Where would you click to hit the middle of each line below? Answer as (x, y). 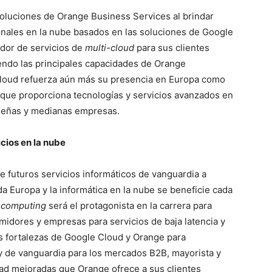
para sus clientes (172, 48)
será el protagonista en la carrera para (130, 206)
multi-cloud (110, 48)
